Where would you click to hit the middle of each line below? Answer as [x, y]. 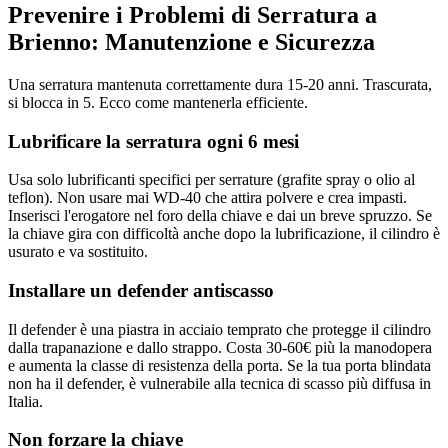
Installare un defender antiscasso [141, 290]
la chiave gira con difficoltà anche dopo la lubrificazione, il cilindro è [224, 234]
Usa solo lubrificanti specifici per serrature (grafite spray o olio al [211, 180]
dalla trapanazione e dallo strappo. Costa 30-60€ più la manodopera [220, 347]
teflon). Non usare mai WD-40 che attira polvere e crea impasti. [207, 198]
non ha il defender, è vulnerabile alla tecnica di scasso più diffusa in [219, 383]
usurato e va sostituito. [78, 252]
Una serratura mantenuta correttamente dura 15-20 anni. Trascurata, [220, 84]
